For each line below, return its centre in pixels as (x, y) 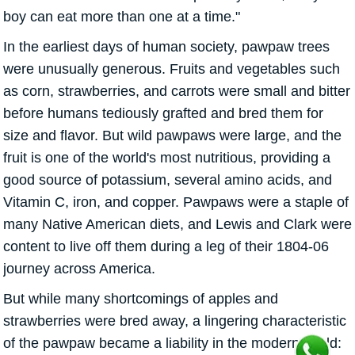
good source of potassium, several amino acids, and (168, 179)
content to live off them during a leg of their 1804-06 (166, 246)
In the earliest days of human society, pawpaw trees (166, 46)
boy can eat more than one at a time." (122, 16)
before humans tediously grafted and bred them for (163, 113)
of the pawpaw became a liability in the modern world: (172, 343)
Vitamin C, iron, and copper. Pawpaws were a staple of (176, 202)
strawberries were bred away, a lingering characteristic (175, 321)
